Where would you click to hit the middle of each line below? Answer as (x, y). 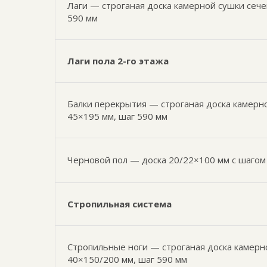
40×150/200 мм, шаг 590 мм (127, 259)
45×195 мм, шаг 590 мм (117, 116)
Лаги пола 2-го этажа (118, 61)
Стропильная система (119, 204)
